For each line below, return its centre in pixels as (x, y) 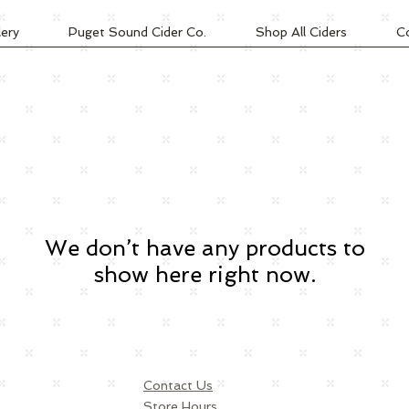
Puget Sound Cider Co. (137, 32)
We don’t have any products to (204, 248)
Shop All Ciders (301, 32)
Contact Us (178, 385)
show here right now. (204, 274)
